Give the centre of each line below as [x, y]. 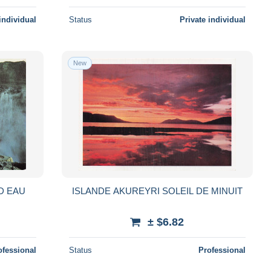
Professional [222, 250]
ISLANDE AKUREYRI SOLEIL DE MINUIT [157, 191]
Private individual [212, 19]
